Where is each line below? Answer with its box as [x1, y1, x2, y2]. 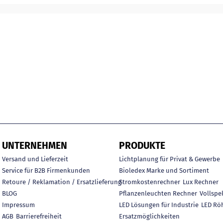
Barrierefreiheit [16, 212, 62, 220]
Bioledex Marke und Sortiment [119, 166, 209, 174]
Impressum [2, 201, 35, 209]
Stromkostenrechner [119, 178, 180, 186]
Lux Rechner [183, 178, 219, 186]
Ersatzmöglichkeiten [119, 212, 180, 220]
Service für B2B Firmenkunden [2, 166, 90, 174]
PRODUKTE [119, 139, 165, 151]
